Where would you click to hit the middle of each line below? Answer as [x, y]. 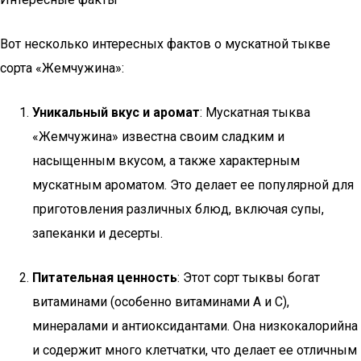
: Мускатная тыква [255, 112]
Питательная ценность [105, 278]
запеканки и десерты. [98, 233]
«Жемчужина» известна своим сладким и [158, 137]
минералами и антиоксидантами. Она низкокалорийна [195, 326]
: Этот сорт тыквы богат [249, 278]
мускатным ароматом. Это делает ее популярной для [193, 185]
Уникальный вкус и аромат [116, 112]
